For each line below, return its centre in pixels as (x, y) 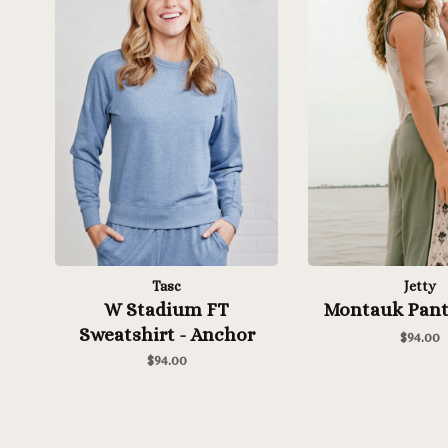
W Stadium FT (166, 309)
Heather (166, 359)
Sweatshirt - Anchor (166, 334)
